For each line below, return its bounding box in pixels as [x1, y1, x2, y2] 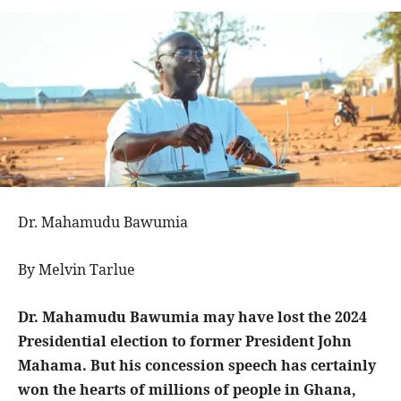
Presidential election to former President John [18, 331, 352, 352]
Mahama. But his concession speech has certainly [18, 355, 376, 376]
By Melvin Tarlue [18, 260, 135, 280]
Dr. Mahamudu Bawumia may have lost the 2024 [18, 307, 367, 328]
